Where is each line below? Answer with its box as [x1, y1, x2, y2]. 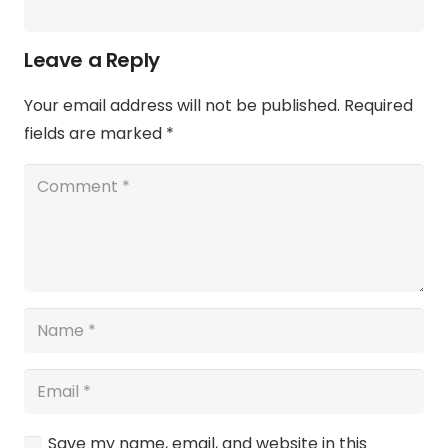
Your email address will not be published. [24, 94, 340, 118]
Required [344, 94, 413, 118]
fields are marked [24, 122, 166, 146]
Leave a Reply [24, 46, 165, 75]
